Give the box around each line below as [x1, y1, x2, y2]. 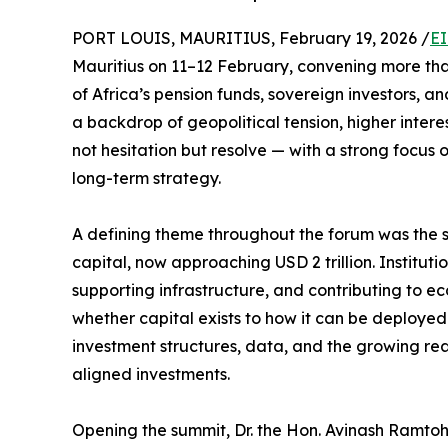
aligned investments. [72, 364, 230, 385]
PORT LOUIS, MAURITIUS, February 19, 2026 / [72, 28, 430, 49]
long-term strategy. [72, 168, 221, 189]
